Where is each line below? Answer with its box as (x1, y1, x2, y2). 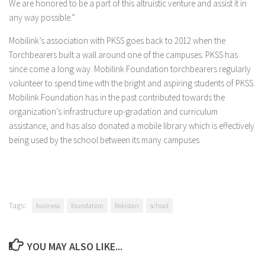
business (36, 201, 60, 210)
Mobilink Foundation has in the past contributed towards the (9, 92, 225, 103)
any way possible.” (9, 12, 75, 23)
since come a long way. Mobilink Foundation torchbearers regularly (9, 63, 251, 75)
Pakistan (115, 201, 139, 210)
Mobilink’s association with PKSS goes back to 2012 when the (9, 35, 225, 46)
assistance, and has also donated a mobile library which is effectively (9, 120, 254, 131)
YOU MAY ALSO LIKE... (27, 240, 122, 253)
